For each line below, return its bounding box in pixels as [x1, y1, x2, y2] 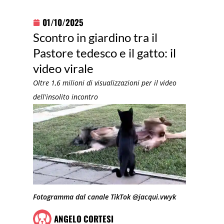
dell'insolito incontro [33, 91, 98, 101]
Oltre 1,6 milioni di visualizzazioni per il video [33, 77, 177, 87]
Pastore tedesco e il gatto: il [33, 45, 176, 60]
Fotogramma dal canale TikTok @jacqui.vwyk [33, 191, 176, 201]
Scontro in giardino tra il [33, 29, 158, 44]
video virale [33, 60, 94, 75]
